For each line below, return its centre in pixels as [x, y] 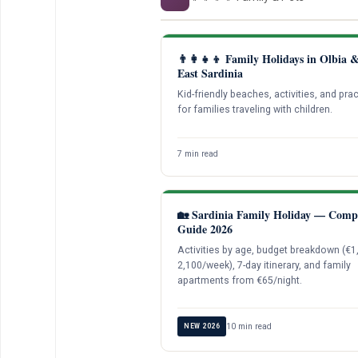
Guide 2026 [205, 229]
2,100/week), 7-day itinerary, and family [264, 265]
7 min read [198, 153]
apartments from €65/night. [240, 280]
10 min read [249, 327]
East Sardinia [210, 74]
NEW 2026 [202, 326]
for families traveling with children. [255, 110]
